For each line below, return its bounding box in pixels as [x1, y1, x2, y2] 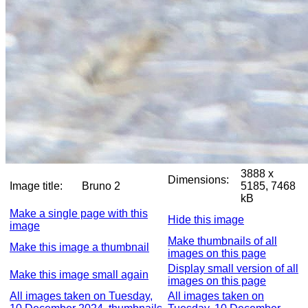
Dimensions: [168, 174, 229, 186]
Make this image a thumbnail [10, 241, 149, 253]
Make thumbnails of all [168, 235, 277, 247]
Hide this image [168, 214, 244, 225]
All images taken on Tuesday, [10, 290, 153, 302]
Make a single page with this [10, 208, 148, 219]
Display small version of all [168, 263, 298, 274]
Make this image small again [10, 269, 148, 280]
